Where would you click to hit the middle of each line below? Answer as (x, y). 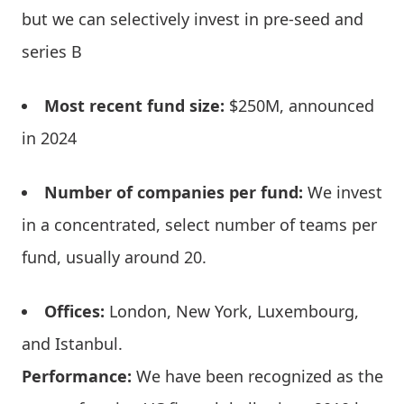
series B (52, 52)
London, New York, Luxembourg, (234, 312)
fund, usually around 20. (116, 257)
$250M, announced (302, 106)
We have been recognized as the (260, 376)
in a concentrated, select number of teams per (199, 225)
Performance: (79, 376)
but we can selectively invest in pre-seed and (193, 19)
